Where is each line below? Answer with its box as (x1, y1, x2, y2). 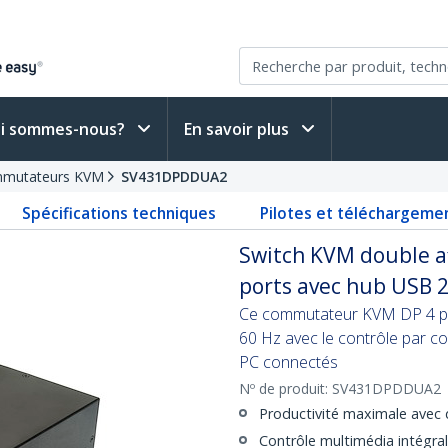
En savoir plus (184, 118, 293, 140)
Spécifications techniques (22, 202, 217, 224)
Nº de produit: (239, 379, 332, 398)
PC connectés (239, 351, 338, 373)
